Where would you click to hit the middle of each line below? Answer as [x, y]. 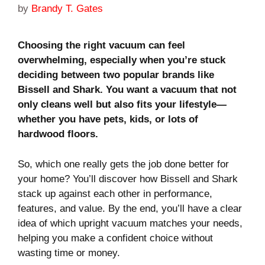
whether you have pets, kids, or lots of [108, 119]
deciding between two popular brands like [116, 75]
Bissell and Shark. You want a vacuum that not [127, 90]
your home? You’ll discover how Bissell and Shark [128, 179]
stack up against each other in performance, [115, 193]
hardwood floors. [58, 134]
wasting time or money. [69, 253]
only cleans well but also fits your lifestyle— [122, 105]
